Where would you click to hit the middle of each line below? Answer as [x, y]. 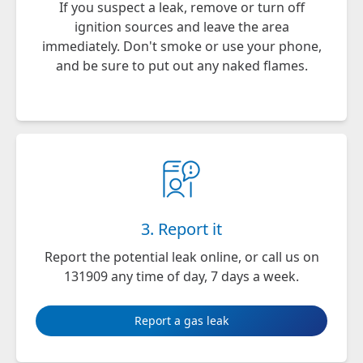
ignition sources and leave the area [181, 27]
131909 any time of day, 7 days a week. [181, 277]
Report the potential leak [122, 257]
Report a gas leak [181, 321]
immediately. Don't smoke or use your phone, [181, 47]
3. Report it [181, 229]
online [219, 257]
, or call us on [278, 257]
